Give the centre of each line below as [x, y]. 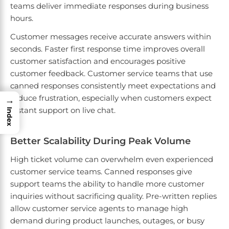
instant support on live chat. [63, 110]
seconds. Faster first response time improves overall [108, 49]
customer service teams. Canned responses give [101, 172]
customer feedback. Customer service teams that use [111, 74]
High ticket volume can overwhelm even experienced [112, 159]
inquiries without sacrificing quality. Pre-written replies [113, 196]
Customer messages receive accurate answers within [111, 37]
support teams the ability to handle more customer [107, 184]
